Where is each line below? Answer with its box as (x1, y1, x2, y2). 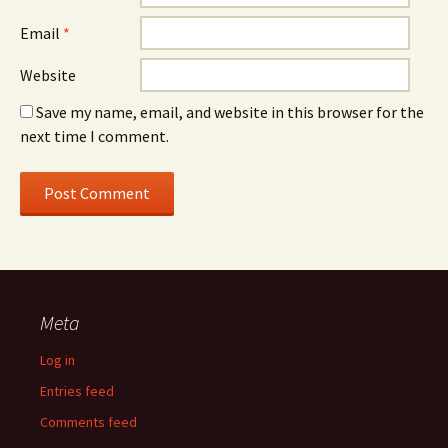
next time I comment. (20, 126, 169, 146)
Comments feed (40, 413, 137, 431)
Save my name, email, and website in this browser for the (36, 102, 424, 122)
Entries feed (40, 382, 114, 400)
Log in (40, 351, 75, 369)
